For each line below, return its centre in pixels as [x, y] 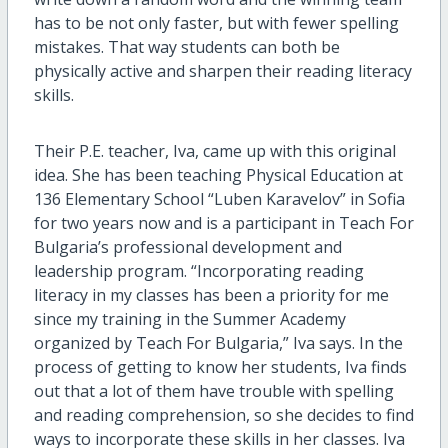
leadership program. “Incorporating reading [198, 271]
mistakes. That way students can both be [186, 47]
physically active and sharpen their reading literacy [222, 71]
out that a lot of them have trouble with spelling [213, 391]
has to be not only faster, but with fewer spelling [216, 23]
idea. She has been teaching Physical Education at [218, 175]
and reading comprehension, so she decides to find [223, 415]
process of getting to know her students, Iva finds [220, 367]
